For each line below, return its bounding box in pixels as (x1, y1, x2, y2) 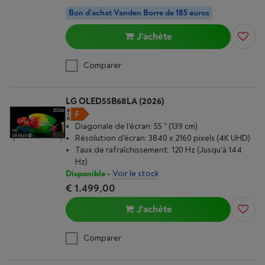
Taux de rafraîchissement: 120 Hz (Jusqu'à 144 (75, 145, 242, 155)
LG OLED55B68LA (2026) (66, 96, 164, 107)
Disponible (66, 169, 105, 179)
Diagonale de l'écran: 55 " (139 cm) (75, 121, 198, 131)
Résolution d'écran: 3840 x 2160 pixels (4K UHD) (75, 133, 250, 143)
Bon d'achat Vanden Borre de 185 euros (189, 8, 209, 18)
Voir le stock (112, 169, 159, 179)
